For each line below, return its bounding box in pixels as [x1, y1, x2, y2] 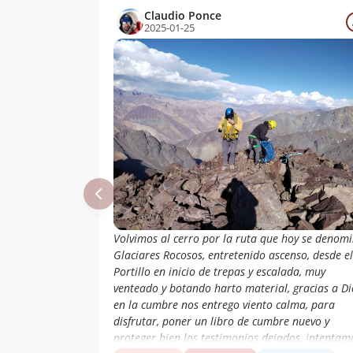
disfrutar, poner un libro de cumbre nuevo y [113, 314, 329, 329]
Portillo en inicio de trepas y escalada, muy [113, 264, 325, 280]
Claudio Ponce [144, 8, 221, 24]
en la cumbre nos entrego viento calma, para [113, 297, 335, 313]
